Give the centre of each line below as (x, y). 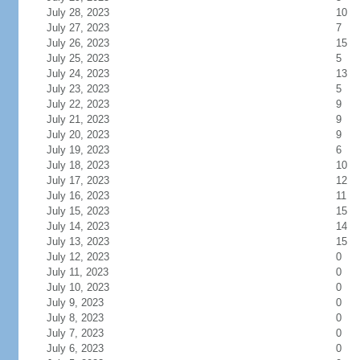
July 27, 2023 (78, 28)
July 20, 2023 (78, 135)
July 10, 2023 (78, 287)
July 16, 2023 (78, 196)
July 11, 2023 (77, 272)
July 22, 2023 (78, 104)
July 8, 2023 (75, 318)
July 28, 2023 (78, 12)
